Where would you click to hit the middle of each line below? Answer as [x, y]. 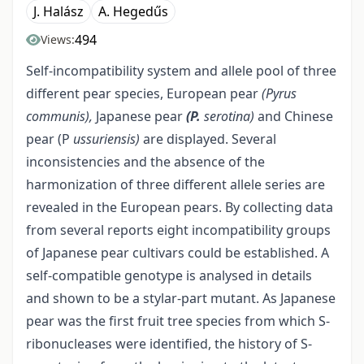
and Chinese [295, 117]
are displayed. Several [210, 139]
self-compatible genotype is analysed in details [169, 276]
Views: [58, 40]
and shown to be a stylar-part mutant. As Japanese [181, 299]
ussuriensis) [108, 139]
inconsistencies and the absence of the [145, 162]
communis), [61, 117]
